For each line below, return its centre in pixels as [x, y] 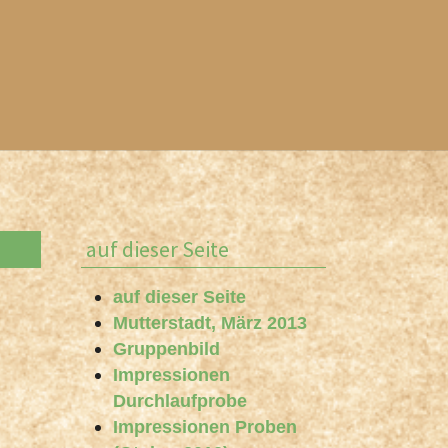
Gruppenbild [166, 349]
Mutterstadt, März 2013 [210, 323]
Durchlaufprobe [180, 401]
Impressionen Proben [205, 427]
